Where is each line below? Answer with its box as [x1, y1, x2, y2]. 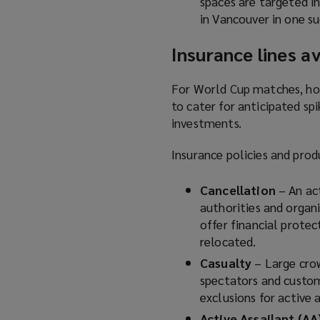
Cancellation [200, 181, 279, 199]
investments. [171, 114, 241, 131]
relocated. [200, 233, 256, 250]
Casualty [200, 254, 255, 271]
